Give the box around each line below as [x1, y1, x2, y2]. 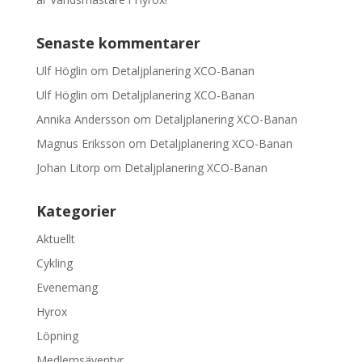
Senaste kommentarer [36, 32, 200, 53]
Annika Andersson [36, 111, 130, 127]
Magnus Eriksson [36, 135, 125, 151]
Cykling [36, 255, 73, 271]
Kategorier [36, 200, 116, 221]
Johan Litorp [36, 159, 100, 175]
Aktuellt [36, 230, 75, 246]
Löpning [36, 327, 78, 343]
